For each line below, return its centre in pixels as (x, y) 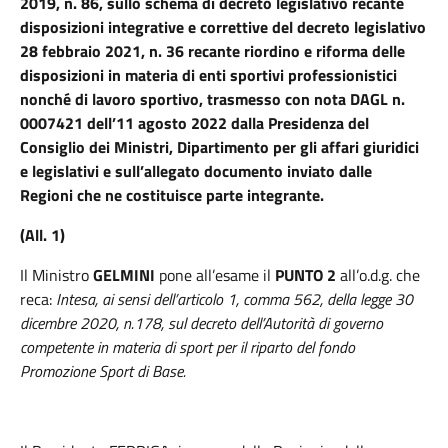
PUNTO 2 (303, 275)
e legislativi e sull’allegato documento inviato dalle (196, 171)
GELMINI (126, 275)
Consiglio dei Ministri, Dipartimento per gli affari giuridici (219, 147)
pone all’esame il (215, 275)
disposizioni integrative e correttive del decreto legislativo (223, 27)
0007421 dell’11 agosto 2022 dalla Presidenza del (194, 123)
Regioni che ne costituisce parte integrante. (172, 195)
